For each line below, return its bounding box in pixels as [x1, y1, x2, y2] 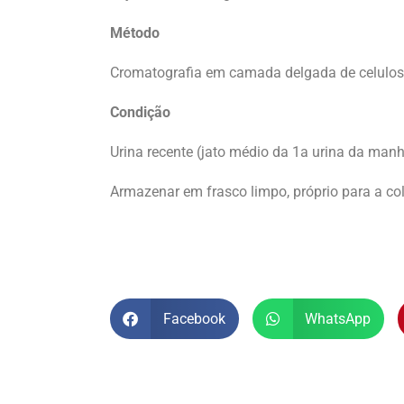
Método [110, 24, 160, 42]
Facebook [162, 309, 225, 327]
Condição [110, 104, 170, 122]
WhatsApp [305, 309, 371, 327]
